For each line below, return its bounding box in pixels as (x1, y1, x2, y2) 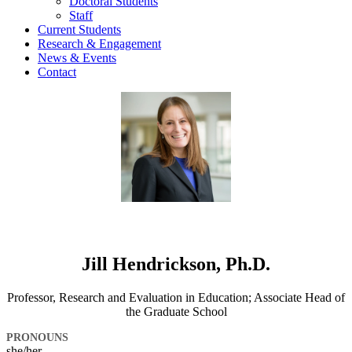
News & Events (38, 50, 116, 64)
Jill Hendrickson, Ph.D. (82, 254, 270, 275)
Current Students (38, 22, 121, 36)
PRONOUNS (6, 332, 68, 344)
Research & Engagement (38, 36, 161, 50)
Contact (38, 64, 76, 79)
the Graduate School (125, 305, 227, 319)
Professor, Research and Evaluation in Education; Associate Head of (7, 291, 345, 305)
